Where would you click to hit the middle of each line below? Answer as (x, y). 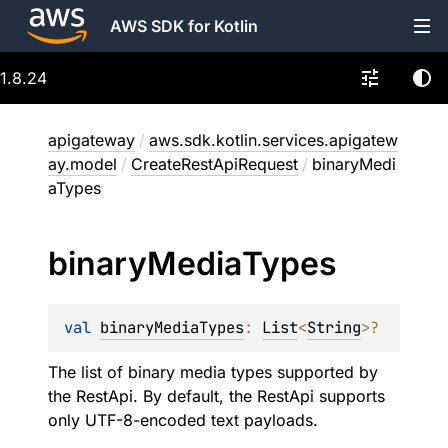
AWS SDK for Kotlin (184, 26)
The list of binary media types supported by (213, 372)
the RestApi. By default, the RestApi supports (216, 396)
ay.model (82, 164)
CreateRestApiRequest (214, 164)
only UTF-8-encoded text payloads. (183, 420)
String (334, 327)
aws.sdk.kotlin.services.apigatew (273, 140)
